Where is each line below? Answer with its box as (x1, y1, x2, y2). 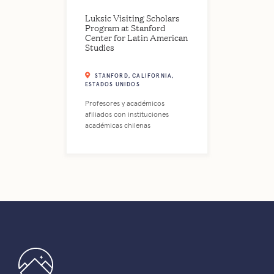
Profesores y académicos (85, 100, 165, 108)
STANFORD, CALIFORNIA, (95, 73, 174, 79)
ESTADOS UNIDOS (85, 81, 140, 87)
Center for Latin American (85, 30, 188, 43)
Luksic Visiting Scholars (85, 10, 180, 24)
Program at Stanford (85, 20, 165, 34)
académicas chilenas (85, 122, 150, 130)
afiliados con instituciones (85, 111, 169, 119)
